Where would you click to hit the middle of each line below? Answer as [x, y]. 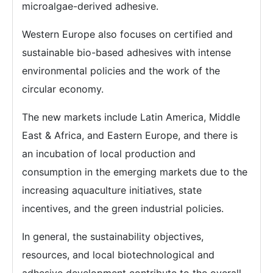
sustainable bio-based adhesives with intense [126, 53]
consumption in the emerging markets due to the [135, 172]
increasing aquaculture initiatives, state [112, 190]
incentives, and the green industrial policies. [123, 209]
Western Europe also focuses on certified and [127, 34]
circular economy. [63, 89]
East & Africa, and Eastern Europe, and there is [130, 136]
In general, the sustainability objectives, [113, 237]
